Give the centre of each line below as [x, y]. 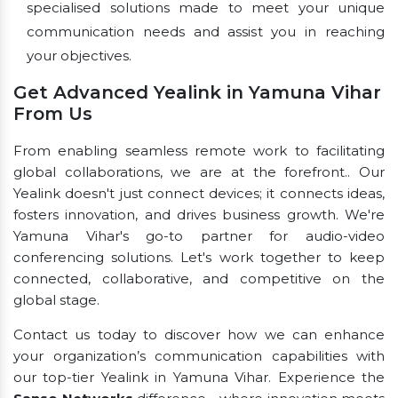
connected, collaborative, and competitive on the [199, 278]
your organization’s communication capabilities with [199, 355]
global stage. [56, 299]
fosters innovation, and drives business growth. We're [199, 214]
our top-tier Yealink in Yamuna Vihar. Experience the [199, 377]
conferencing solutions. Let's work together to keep [199, 257]
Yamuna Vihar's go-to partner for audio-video [199, 235]
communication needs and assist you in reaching [206, 31]
